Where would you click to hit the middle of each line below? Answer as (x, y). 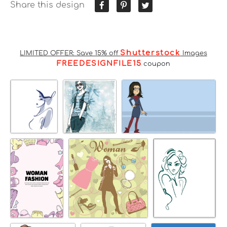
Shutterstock (150, 52)
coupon (156, 64)
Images (194, 53)
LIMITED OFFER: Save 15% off (70, 53)
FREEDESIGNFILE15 (99, 63)
